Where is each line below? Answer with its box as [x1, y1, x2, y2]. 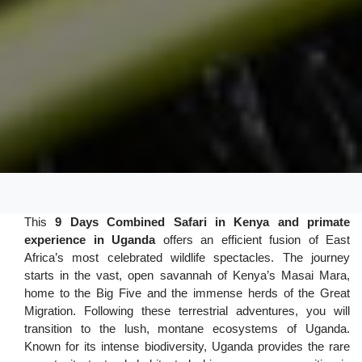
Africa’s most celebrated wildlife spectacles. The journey [24, 250, 350, 265]
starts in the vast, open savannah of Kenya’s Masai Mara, [24, 268, 350, 283]
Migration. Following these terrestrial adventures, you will [24, 304, 350, 318]
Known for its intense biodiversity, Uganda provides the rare [24, 339, 350, 354]
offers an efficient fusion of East [155, 233, 351, 247]
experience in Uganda [24, 233, 156, 247]
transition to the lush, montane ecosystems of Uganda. [24, 322, 350, 336]
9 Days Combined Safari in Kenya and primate [55, 215, 351, 229]
